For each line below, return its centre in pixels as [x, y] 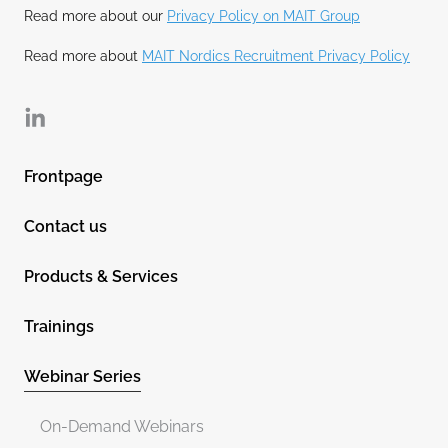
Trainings [59, 326]
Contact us [65, 226]
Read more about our [95, 16]
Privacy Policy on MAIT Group [263, 16]
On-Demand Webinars [122, 426]
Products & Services [101, 276]
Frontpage [63, 176]
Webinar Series [82, 376]
